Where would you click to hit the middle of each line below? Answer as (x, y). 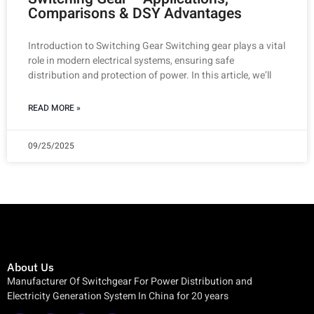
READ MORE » (54, 108)
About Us (30, 267)
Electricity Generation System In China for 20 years (118, 296)
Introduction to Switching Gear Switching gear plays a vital (157, 46)
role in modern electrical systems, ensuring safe (131, 60)
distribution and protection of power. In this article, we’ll (150, 75)
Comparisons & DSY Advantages (135, 13)
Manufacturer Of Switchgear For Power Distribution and (130, 281)
